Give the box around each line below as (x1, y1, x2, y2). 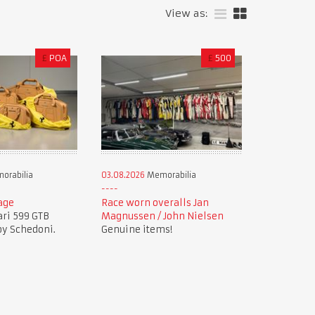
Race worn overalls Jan (101, 196, 209, 209)
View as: (165, 7, 207, 20)
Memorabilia (144, 169, 196, 180)
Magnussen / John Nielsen (101, 210, 224, 222)
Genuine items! (101, 223, 172, 236)
